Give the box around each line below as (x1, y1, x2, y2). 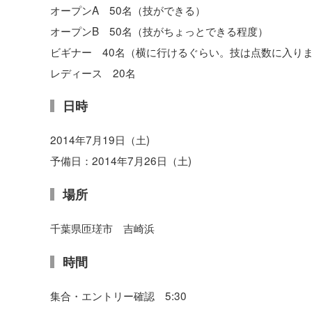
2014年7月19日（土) (50, 132, 150, 148)
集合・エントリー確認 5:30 (50, 287, 187, 303)
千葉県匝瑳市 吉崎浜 (50, 219, 155, 235)
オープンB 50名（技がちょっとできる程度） (50, 22, 268, 38)
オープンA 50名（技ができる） (50, 1, 205, 17)
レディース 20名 (50, 64, 136, 80)
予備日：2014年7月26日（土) (50, 153, 192, 169)
